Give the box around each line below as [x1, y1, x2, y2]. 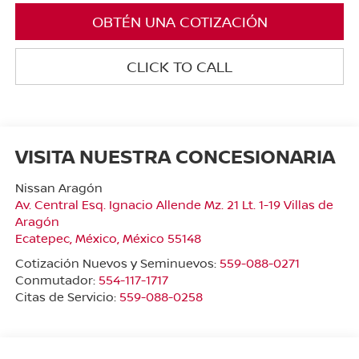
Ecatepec [14, 230, 70, 247]
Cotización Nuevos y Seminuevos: [14, 255, 220, 272]
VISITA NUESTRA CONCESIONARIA [14, 143, 335, 170]
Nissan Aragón [14, 179, 103, 196]
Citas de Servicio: [14, 288, 119, 305]
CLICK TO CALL [127, 56, 232, 76]
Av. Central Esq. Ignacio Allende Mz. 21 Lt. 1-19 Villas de [14, 196, 333, 213]
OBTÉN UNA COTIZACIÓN [91, 11, 268, 31]
